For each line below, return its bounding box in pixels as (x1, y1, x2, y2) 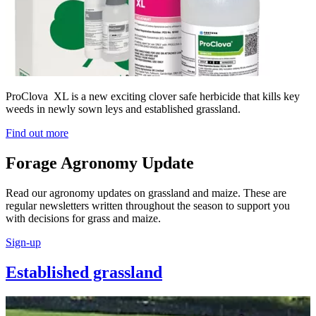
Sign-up (6, 236, 41, 249)
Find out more (6, 127, 68, 140)
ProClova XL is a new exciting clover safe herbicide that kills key (6, 90, 300, 103)
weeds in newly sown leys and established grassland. (6, 103, 241, 116)
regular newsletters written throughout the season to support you (6, 200, 290, 212)
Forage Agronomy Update (6, 154, 194, 173)
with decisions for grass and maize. (6, 212, 164, 225)
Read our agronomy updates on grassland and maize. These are (6, 187, 286, 200)
